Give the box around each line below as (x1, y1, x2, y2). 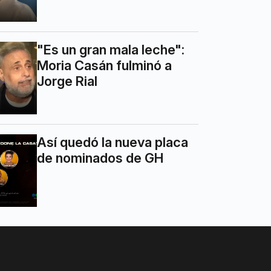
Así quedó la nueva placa (37, 134, 189, 151)
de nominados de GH (37, 150, 164, 166)
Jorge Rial (37, 73, 98, 90)
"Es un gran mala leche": (37, 42, 185, 58)
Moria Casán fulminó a (37, 57, 172, 74)
